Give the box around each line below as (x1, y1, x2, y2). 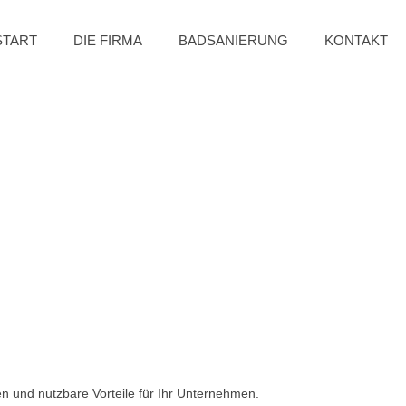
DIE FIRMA (73, 33, 142, 48)
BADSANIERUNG (179, 33, 288, 48)
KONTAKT (324, 33, 388, 48)
